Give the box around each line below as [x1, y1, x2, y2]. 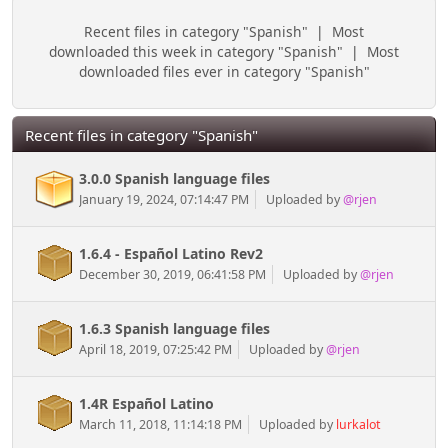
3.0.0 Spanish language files [79, 169, 270, 189]
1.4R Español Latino [79, 394, 214, 414]
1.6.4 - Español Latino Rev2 [79, 244, 263, 264]
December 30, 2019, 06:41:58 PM [79, 266, 266, 284]
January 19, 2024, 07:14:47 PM [79, 191, 249, 209]
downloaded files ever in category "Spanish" [78, 62, 370, 82]
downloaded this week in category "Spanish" [49, 42, 343, 62]
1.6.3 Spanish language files [79, 319, 270, 339]
